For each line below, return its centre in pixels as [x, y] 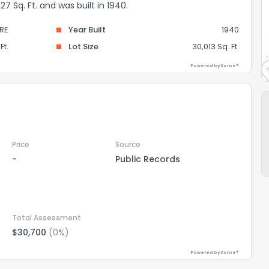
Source [128, 144]
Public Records [147, 159]
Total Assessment [46, 218]
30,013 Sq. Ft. [216, 47]
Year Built [87, 30]
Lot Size [83, 47]
